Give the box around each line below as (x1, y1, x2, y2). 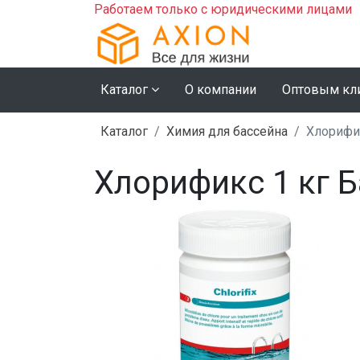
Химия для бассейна (166, 123, 288, 139)
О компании (185, 81, 256, 97)
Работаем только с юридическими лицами (94, 2, 352, 17)
